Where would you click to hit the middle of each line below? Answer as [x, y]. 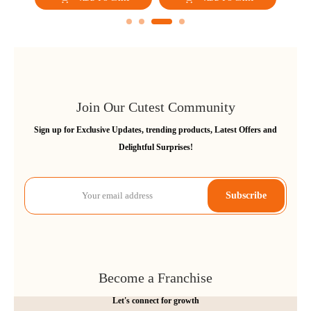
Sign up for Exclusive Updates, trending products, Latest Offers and [155, 129]
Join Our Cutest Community [155, 107]
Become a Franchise [155, 277]
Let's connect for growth [155, 300]
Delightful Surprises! [155, 147]
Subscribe [246, 195]
